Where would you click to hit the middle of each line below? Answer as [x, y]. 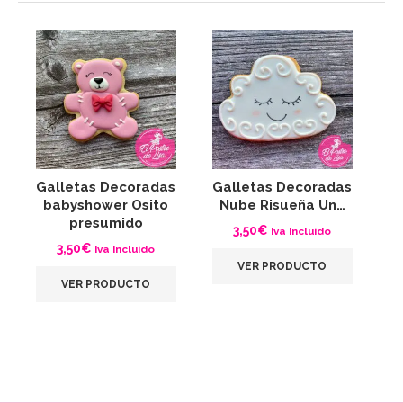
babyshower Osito [106, 206]
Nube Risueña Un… [282, 206]
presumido [106, 224]
